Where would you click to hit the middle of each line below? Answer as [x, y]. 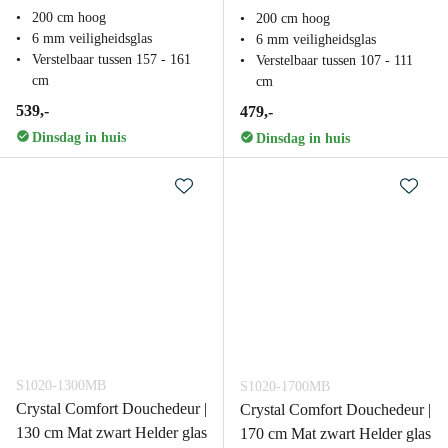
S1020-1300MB [61, 385]
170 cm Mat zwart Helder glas [335, 433]
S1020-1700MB [285, 386]
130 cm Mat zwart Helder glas [111, 432]
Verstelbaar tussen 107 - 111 [334, 60]
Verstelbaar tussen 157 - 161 [111, 59]
